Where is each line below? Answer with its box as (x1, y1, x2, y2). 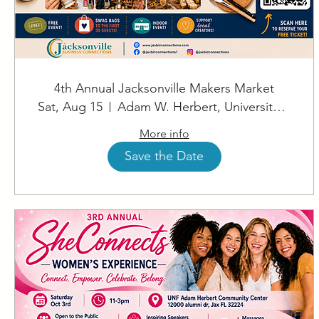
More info (139, 126, 189, 140)
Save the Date (125, 148, 204, 164)
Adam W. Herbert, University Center (273, 98, 286, 115)
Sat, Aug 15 (38, 98, 103, 115)
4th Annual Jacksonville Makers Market (54, 80, 275, 96)
